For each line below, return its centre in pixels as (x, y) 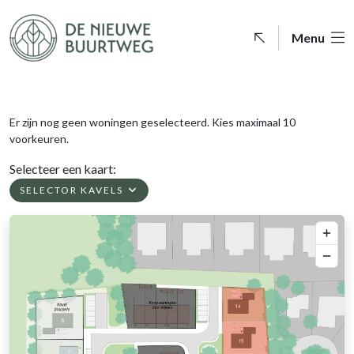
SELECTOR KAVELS (73, 190)
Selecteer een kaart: (63, 169)
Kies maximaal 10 (254, 122)
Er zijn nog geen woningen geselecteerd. (111, 122)
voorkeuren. (39, 139)
